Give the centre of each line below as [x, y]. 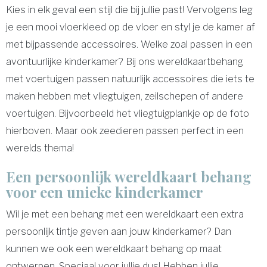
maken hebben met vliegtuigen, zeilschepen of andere [125, 97]
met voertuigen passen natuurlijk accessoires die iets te [130, 79]
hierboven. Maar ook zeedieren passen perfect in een [125, 131]
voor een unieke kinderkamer [105, 192]
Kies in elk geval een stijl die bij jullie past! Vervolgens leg [129, 10]
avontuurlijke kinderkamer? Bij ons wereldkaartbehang [125, 62]
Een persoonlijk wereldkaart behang [129, 177]
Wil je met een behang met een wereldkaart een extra [125, 215]
